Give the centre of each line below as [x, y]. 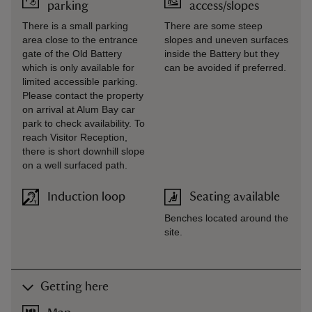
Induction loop [86, 197]
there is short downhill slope [84, 151]
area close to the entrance [80, 40]
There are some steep [213, 26]
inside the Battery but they [222, 54]
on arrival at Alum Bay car [79, 109]
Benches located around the [226, 218]
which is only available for [78, 68]
